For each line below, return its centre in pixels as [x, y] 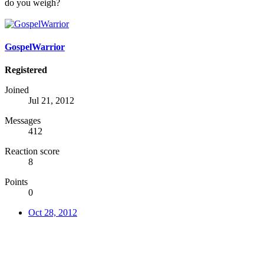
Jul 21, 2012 [51, 101]
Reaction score [32, 151]
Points [16, 182]
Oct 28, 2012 [53, 213]
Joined [17, 90]
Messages [23, 121]
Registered [26, 70]
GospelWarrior [35, 47]
